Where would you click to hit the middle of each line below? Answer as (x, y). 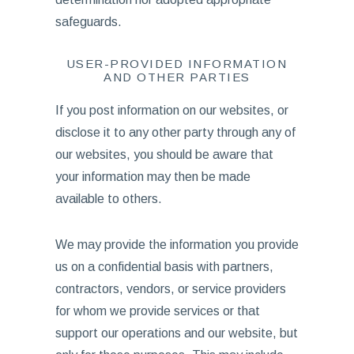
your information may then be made (153, 177)
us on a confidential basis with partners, (164, 267)
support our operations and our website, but (176, 333)
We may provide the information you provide (177, 245)
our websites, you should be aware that (164, 154)
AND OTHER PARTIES (177, 77)
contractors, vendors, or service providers (170, 289)
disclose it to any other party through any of (175, 132)
